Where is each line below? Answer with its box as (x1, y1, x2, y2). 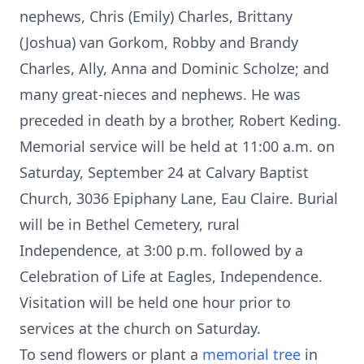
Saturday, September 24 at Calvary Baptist (19, 162, 309, 182)
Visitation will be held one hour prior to (19, 292, 291, 312)
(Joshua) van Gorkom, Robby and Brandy (19, 32, 298, 52)
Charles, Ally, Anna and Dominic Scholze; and (19, 58, 329, 78)
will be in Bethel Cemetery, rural (19, 214, 240, 234)
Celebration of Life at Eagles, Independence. (19, 266, 323, 286)
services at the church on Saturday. (19, 318, 261, 338)
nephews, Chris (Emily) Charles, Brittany (19, 6, 292, 26)
